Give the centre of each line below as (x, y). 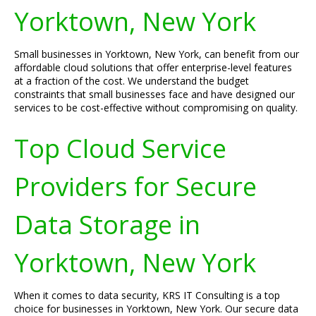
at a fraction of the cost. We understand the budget (132, 81)
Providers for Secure (135, 186)
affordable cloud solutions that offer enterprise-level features (153, 67)
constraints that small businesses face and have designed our (154, 94)
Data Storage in (107, 224)
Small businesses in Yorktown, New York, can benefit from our (157, 54)
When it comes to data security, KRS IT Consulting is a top (147, 295)
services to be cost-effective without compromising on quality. (156, 108)
